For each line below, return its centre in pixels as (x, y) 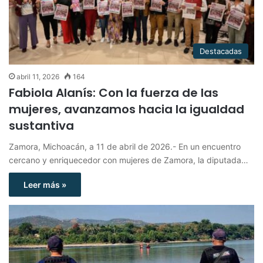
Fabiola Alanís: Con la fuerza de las (114, 92)
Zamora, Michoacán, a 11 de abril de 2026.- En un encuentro (125, 146)
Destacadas (221, 51)
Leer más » (45, 184)
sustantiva (41, 125)
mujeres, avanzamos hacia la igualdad (127, 109)
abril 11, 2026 (38, 76)
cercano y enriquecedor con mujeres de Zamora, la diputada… (129, 160)
